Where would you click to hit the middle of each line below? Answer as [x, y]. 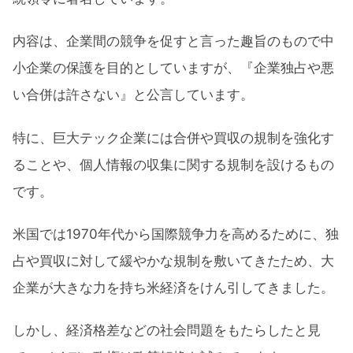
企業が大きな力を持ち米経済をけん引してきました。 [173, 288]
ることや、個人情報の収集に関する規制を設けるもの [173, 164]
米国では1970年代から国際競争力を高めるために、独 [176, 234]
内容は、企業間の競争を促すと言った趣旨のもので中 [173, 41]
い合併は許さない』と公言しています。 [133, 95]
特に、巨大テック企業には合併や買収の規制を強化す [173, 137]
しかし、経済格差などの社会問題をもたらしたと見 [167, 331]
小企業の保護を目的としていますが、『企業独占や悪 [173, 68]
